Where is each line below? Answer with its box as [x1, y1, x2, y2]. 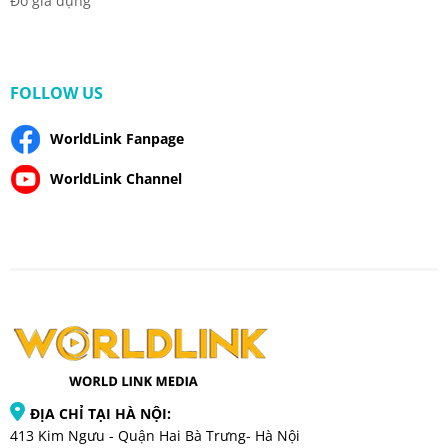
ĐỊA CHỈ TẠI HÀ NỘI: [30, 404, 171, 424]
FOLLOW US [10, 82, 103, 105]
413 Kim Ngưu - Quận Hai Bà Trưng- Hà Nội [10, 426, 300, 446]
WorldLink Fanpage [50, 129, 184, 149]
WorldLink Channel [50, 169, 182, 189]
